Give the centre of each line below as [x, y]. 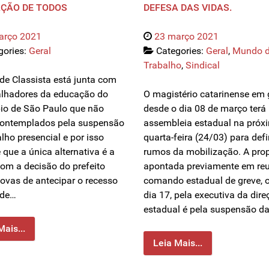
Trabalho [162, 65]
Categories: [181, 51]
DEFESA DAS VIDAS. [188, 8]
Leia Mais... [178, 243]
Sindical [203, 65]
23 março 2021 [186, 37]
